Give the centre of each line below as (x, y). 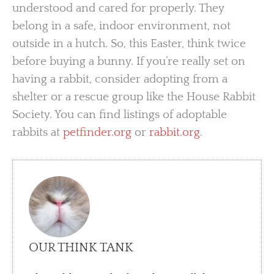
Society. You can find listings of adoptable (120, 114)
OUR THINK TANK (81, 248)
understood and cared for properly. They (118, 8)
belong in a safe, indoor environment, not (121, 26)
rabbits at (36, 132)
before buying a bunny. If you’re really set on (129, 61)
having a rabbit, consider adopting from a (120, 79)
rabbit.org (173, 132)
